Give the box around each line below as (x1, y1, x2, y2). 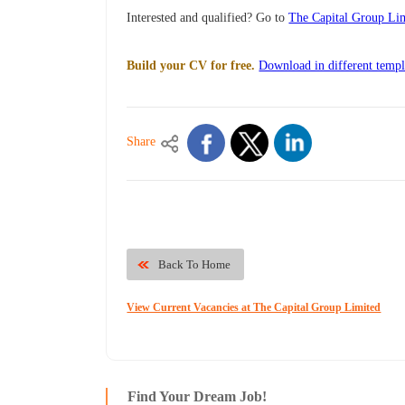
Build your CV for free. (127, 59, 256, 73)
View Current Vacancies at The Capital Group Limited (127, 301, 381, 315)
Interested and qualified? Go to (127, 11, 289, 25)
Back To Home (158, 258, 231, 272)
